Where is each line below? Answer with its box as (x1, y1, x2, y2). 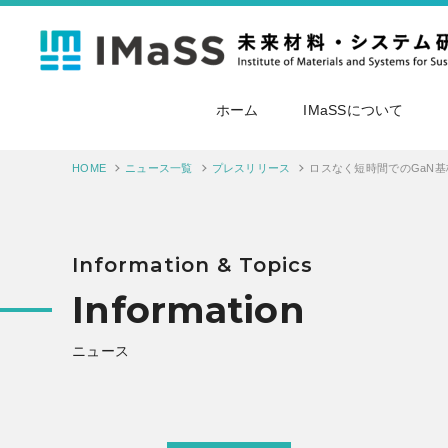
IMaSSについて (303, 102, 404, 118)
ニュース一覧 (125, 162, 193, 174)
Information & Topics (72, 253, 314, 277)
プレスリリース (211, 162, 291, 174)
